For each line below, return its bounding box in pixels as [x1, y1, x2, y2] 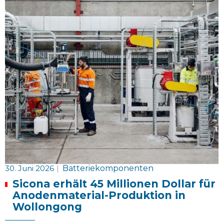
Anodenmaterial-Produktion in [12, 189, 185, 202]
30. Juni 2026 [5, 163, 54, 173]
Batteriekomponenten [62, 163, 153, 173]
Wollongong [12, 200, 82, 213]
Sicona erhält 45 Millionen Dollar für [12, 177, 215, 190]
